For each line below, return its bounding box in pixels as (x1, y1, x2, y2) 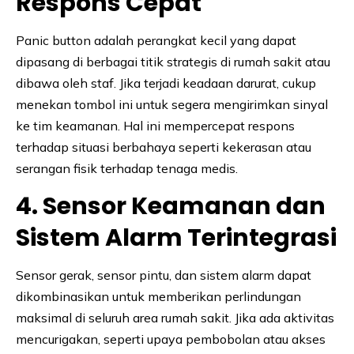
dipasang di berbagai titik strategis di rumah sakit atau (16, 54, 330, 70)
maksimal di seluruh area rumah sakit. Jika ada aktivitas (16, 310, 334, 326)
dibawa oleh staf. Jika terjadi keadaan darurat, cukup (16, 75, 316, 92)
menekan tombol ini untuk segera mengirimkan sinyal (16, 96, 328, 113)
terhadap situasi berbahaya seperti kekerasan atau (16, 139, 311, 156)
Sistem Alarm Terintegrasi (16, 221, 337, 255)
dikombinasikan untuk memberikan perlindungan (16, 288, 301, 305)
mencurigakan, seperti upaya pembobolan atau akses (16, 331, 326, 348)
